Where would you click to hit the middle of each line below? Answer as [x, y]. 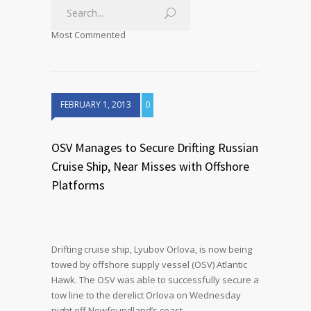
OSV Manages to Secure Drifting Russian [155, 148]
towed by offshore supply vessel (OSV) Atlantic [149, 264]
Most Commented [89, 35]
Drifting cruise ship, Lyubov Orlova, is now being [152, 249]
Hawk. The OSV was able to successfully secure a [155, 280]
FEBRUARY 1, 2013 [96, 104]
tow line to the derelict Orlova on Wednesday [146, 295]
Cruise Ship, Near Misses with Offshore [150, 166]
